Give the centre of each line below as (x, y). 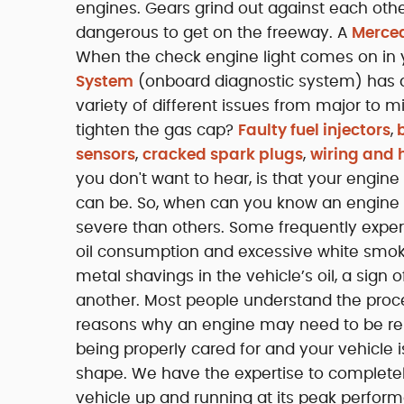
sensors (106, 154)
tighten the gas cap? (157, 130)
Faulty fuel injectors (314, 130)
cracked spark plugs (223, 154)
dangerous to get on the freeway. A (214, 32)
